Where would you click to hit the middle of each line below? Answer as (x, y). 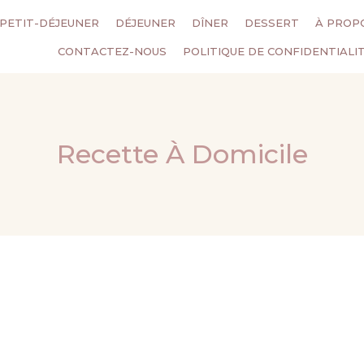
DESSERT (272, 22)
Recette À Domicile (182, 154)
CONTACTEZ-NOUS (113, 51)
